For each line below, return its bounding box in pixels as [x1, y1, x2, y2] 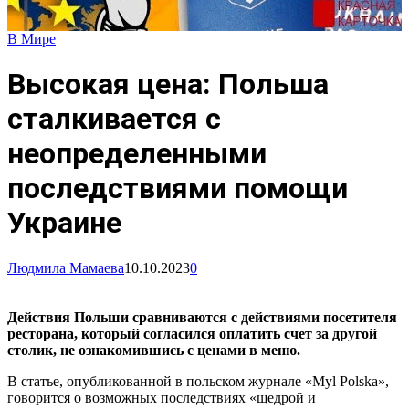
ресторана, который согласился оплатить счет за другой [7, 325, 377, 341]
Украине [7, 205, 121, 241]
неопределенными [7, 136, 267, 172]
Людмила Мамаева [7, 259, 124, 276]
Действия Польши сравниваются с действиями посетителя [7, 309, 397, 325]
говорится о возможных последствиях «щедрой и [7, 389, 316, 405]
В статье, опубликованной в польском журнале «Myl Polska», [7, 372, 389, 389]
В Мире [7, 30, 56, 47]
